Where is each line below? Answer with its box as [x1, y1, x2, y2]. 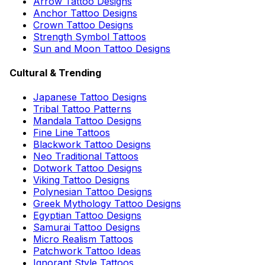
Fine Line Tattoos [33, 127, 110, 139]
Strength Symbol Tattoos [33, 30, 146, 43]
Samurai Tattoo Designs [33, 221, 140, 234]
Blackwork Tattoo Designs [33, 138, 151, 151]
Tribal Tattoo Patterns [33, 103, 131, 115]
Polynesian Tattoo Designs [33, 186, 152, 198]
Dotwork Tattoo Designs [33, 162, 142, 174]
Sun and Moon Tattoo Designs [33, 42, 170, 54]
